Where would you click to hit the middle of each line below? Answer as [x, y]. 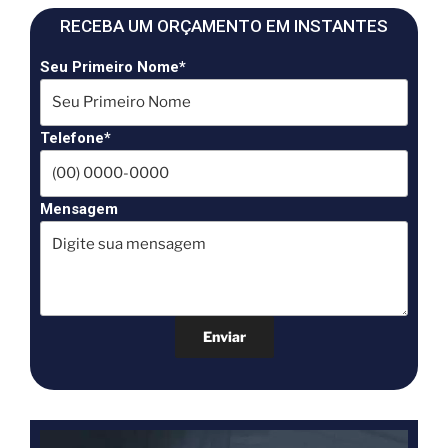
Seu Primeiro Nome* [113, 66]
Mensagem [79, 208]
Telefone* [75, 137]
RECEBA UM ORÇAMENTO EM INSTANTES [224, 25]
